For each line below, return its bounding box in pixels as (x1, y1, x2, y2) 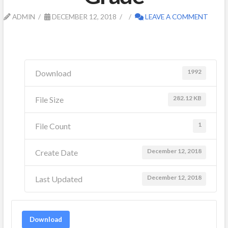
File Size (35, 94, 64, 104)
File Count (35, 121, 71, 131)
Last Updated (35, 174, 83, 184)
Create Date (35, 147, 78, 157)
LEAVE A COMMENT (143, 12, 208, 21)
